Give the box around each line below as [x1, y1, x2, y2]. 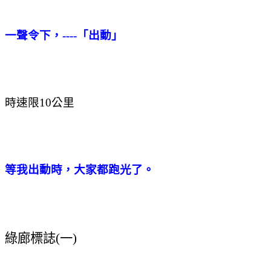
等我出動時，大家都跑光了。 [5, 163, 154, 176]
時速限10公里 [5, 96, 74, 109]
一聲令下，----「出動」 [5, 28, 123, 42]
